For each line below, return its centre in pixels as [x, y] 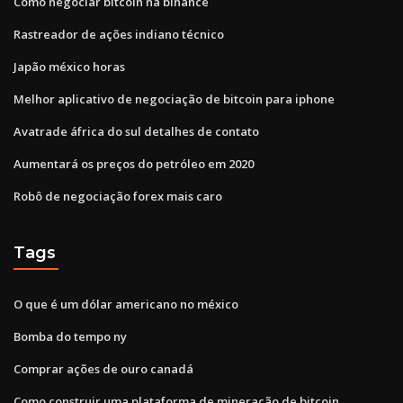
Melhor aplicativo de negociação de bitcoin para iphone [174, 99]
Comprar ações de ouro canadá [103, 368]
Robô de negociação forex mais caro [118, 196]
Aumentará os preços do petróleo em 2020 [134, 163]
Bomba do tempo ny [70, 336]
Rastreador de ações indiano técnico [119, 34]
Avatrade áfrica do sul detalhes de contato [136, 131]
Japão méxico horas [69, 66]
